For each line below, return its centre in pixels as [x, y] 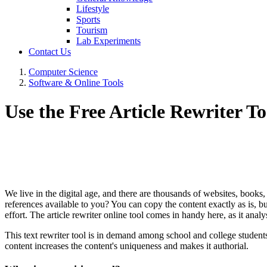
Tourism [92, 30]
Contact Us [50, 52]
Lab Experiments [108, 41]
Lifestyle [93, 9]
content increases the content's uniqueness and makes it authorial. [127, 246]
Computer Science [63, 72]
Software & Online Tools [76, 83]
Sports [88, 19]
